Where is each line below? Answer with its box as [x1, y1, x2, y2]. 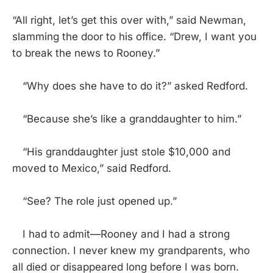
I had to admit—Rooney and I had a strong [12, 228, 230, 241]
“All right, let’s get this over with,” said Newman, [12, 14, 246, 27]
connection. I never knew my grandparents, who [12, 244, 250, 257]
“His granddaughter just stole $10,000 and [12, 146, 230, 158]
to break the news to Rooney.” [12, 47, 160, 60]
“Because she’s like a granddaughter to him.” [12, 113, 241, 126]
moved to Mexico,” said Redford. [12, 162, 171, 175]
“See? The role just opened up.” [12, 195, 177, 208]
